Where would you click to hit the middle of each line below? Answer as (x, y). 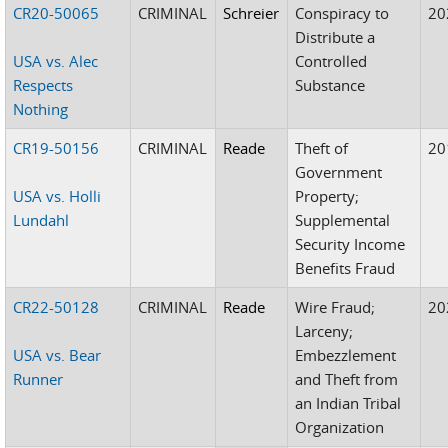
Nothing (41, 108)
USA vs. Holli (57, 195)
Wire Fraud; (335, 306)
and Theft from (347, 378)
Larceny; (324, 330)
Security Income (350, 243)
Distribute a (335, 36)
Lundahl (41, 219)
